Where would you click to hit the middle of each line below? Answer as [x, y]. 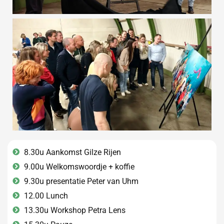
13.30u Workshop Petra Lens [74, 210]
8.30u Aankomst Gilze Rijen [72, 152]
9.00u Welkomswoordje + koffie [79, 166]
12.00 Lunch [46, 195]
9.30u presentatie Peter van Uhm [81, 181]
